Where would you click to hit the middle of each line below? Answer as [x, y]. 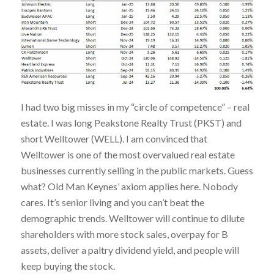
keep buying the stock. [68, 265]
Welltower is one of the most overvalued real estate [128, 154]
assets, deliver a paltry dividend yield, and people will [130, 250]
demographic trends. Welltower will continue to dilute [132, 218]
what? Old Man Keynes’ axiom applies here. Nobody [129, 186]
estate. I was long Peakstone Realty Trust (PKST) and [131, 122]
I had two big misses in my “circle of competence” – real [135, 106]
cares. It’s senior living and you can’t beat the [112, 202]
